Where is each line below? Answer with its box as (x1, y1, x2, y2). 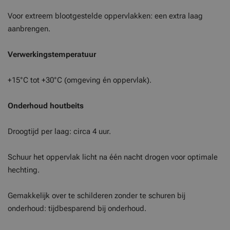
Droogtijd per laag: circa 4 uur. (8, 127, 111, 136)
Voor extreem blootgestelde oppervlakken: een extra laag (8, 11, 203, 21)
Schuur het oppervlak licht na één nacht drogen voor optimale (8, 152, 218, 162)
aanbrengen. (8, 24, 50, 33)
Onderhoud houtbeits (8, 101, 84, 110)
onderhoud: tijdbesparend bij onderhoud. (8, 204, 146, 213)
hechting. (8, 165, 40, 175)
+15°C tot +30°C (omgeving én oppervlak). (8, 75, 151, 85)
